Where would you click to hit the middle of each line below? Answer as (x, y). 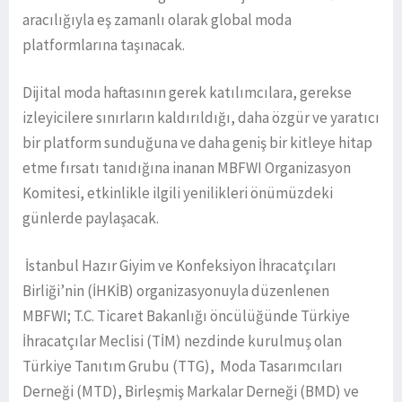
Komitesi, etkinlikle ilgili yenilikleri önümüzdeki (178, 193)
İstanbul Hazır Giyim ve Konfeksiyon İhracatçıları (179, 266)
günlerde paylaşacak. (91, 218)
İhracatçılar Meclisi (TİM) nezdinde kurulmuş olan (182, 341)
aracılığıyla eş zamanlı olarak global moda (157, 20)
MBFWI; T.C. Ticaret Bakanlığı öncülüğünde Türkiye (186, 316)
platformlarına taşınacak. (104, 45)
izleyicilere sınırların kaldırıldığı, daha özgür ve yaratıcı (201, 118)
